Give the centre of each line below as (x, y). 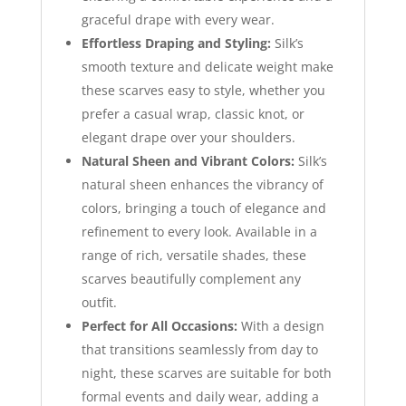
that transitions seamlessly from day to (199, 349)
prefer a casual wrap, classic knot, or (193, 113)
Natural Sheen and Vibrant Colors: (188, 160)
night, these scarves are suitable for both (206, 372)
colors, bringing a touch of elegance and (203, 208)
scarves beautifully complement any (191, 278)
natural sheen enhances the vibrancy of (202, 184)
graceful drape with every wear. (178, 19)
